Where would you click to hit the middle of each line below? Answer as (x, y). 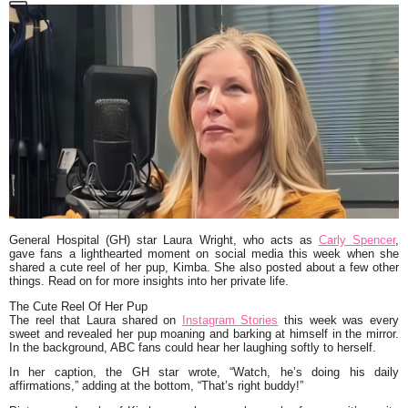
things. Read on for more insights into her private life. (149, 280)
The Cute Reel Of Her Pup (78, 306)
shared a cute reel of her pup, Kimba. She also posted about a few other (204, 267)
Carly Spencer (357, 240)
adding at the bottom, (136, 386)
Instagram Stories (230, 320)
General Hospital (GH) (70, 240)
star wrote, (189, 372)
